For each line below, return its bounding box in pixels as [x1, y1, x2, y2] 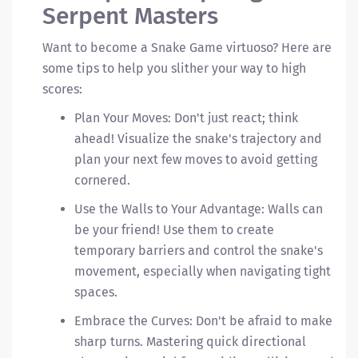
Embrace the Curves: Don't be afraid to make [74, 313, 332, 328]
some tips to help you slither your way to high [42, 61, 306, 76]
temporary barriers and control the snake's [74, 243, 323, 258]
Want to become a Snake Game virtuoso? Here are [42, 40, 332, 55]
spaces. [74, 284, 117, 300]
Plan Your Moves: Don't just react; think [74, 110, 298, 125]
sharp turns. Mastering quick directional [74, 334, 306, 349]
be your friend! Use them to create [74, 222, 274, 237]
